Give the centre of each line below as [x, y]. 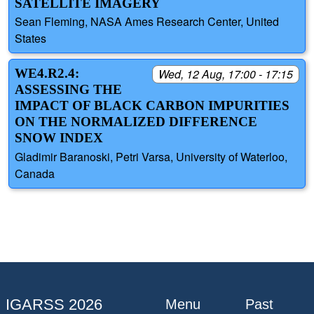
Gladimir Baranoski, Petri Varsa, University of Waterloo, [151, 156]
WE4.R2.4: [47, 74]
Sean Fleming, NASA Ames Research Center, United [147, 22]
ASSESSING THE [68, 90]
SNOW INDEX [59, 138]
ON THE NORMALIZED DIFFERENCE [136, 122]
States [30, 39]
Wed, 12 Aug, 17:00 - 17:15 [226, 74]
